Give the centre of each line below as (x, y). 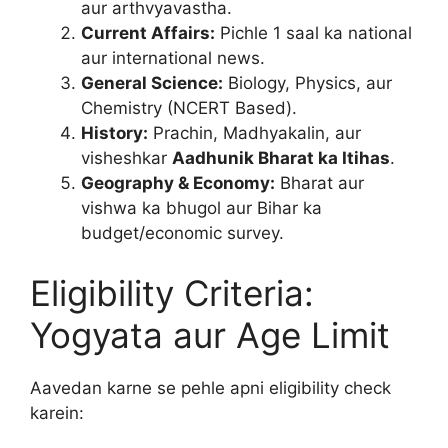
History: (114, 133)
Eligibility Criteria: (172, 292)
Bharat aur (319, 183)
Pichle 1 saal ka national (313, 33)
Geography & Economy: (178, 183)
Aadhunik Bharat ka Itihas (281, 158)
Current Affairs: (148, 33)
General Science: (152, 83)
